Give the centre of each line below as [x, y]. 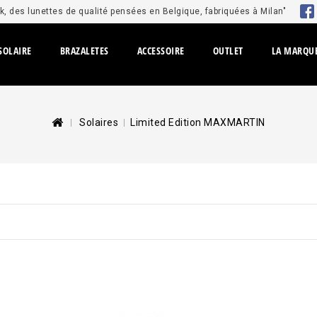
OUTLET [228, 51]
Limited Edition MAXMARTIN [198, 122]
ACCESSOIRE [161, 51]
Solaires [99, 122]
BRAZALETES [84, 51]
